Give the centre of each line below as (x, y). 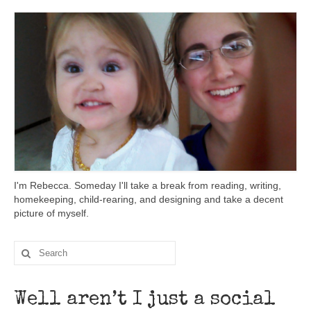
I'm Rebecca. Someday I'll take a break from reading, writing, (148, 186)
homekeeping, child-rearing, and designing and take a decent (149, 200)
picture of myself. (51, 213)
